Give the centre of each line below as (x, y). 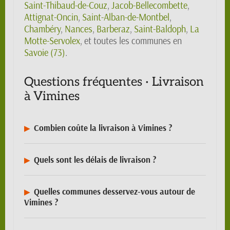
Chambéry (42, 29)
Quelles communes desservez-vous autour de (114, 191)
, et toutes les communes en (131, 41)
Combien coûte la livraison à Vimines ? (103, 128)
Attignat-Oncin (51, 17)
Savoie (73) (45, 53)
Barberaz (113, 29)
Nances (79, 29)
